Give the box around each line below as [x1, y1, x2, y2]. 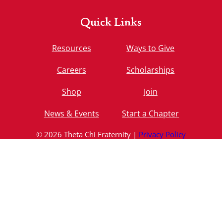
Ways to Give [126, 43, 175, 54]
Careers [56, 64, 86, 76]
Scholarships [126, 64, 175, 76]
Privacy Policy [139, 129, 186, 140]
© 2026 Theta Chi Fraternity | [36, 129, 139, 140]
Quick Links [80, 17, 142, 30]
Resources [52, 43, 91, 54]
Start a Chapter [122, 108, 179, 119]
